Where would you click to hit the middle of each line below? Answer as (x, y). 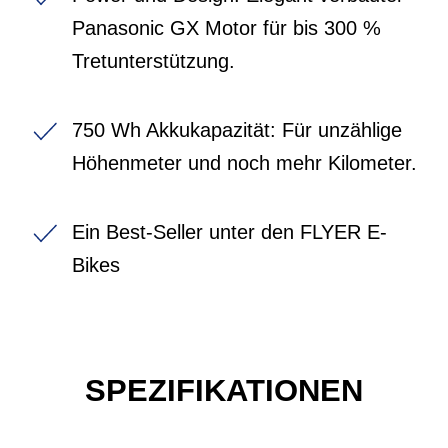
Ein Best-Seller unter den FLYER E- (229, 231)
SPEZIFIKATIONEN (224, 390)
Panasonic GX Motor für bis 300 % (226, 27)
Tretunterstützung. (153, 60)
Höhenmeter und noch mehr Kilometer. (244, 162)
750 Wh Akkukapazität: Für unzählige (237, 129)
